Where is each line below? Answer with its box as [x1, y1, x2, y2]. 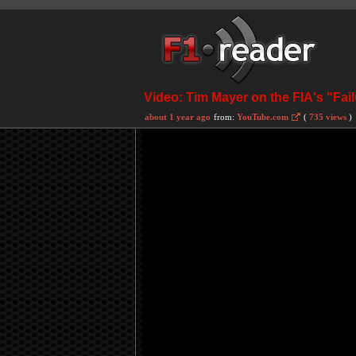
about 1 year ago [145, 112, 211, 122]
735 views [309, 112, 346, 122]
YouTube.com [237, 112, 288, 122]
